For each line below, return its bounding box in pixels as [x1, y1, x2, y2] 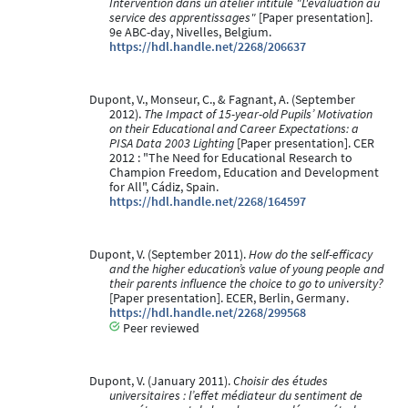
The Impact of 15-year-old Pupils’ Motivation [144, 106, 372, 122]
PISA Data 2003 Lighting [109, 135, 234, 151]
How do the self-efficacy [248, 246, 372, 262]
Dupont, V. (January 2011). [88, 372, 233, 389]
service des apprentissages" [109, 9, 256, 25]
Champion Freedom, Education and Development [109, 164, 379, 180]
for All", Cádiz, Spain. [109, 178, 219, 195]
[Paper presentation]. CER [234, 135, 374, 151]
